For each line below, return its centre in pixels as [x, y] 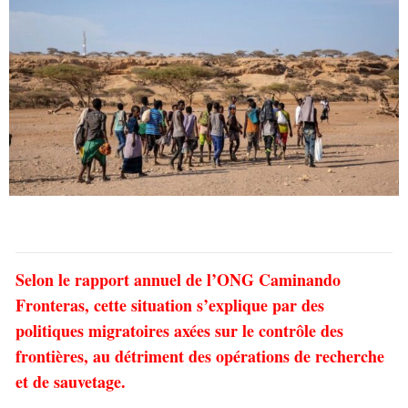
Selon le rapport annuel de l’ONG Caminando [178, 279]
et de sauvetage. [71, 381]
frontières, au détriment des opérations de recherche [200, 356]
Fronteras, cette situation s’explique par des [170, 305]
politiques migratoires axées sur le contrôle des [179, 330]
